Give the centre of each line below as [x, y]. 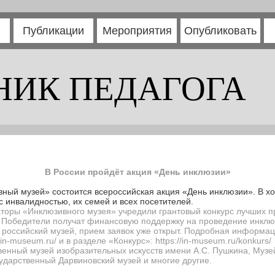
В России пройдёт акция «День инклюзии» [137, 172]
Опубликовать [220, 31]
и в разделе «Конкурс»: [106, 241]
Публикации [53, 31]
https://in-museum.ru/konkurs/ [213, 241]
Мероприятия [137, 31]
